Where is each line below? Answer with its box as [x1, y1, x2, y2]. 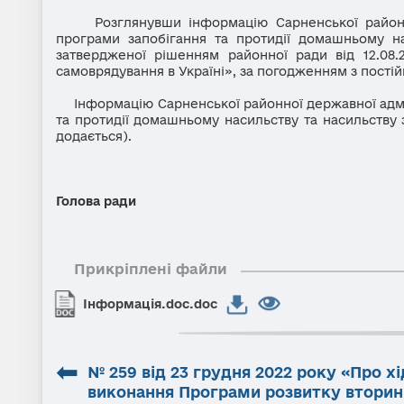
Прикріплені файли [74, 261, 227, 277]
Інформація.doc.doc [83, 297, 217, 311]
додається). [56, 129, 132, 143]
